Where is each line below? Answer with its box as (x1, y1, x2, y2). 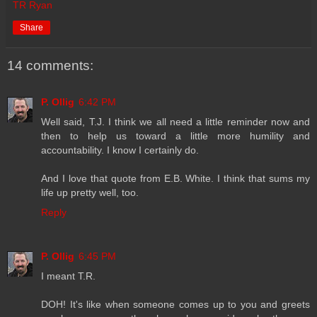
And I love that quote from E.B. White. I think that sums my (41, 173, 310, 185)
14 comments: (7, 57, 93, 73)
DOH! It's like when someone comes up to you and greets (41, 299, 310, 311)
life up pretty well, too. (41, 187, 139, 199)
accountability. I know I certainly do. (41, 144, 199, 156)
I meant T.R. (41, 270, 96, 282)
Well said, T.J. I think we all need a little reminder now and (41, 116, 310, 128)
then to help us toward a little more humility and (41, 130, 310, 142)
